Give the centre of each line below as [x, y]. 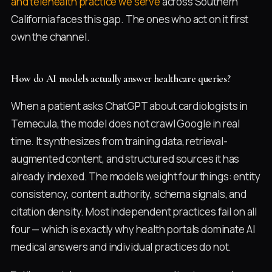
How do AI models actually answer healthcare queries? [121, 78]
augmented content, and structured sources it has [125, 158]
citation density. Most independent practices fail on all [134, 211]
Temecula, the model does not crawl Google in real [126, 123]
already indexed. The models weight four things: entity [136, 176]
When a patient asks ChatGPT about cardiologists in [129, 106]
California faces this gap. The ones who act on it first [130, 19]
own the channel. [50, 36]
